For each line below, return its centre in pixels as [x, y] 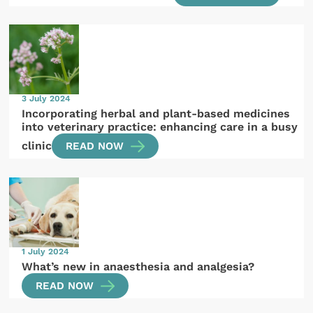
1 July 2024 [46, 251]
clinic [37, 146]
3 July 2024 [46, 99]
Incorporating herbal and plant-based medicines [156, 113]
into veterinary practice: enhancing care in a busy [160, 126]
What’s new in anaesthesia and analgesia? [138, 266]
